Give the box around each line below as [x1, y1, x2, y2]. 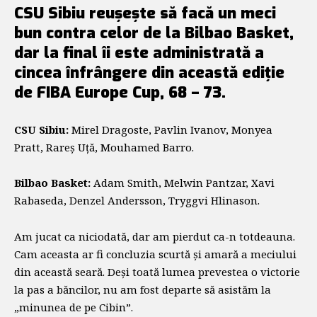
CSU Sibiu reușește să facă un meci [14, 3, 276, 23]
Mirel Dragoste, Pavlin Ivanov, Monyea [71, 122, 272, 137]
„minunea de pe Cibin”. [14, 299, 133, 314]
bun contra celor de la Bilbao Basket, [14, 23, 294, 43]
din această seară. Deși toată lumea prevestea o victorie [14, 264, 300, 279]
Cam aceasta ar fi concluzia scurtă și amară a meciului [14, 246, 296, 261]
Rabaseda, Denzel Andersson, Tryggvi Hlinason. [14, 193, 260, 207]
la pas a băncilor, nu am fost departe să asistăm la [14, 282, 271, 296]
